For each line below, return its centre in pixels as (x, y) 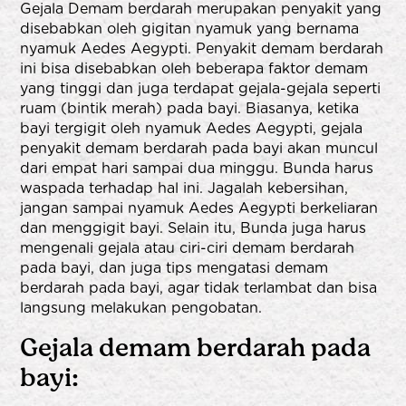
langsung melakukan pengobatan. (141, 307)
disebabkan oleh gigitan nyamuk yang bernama (190, 28)
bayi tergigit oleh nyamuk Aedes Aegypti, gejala (192, 128)
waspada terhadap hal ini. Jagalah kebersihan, (184, 188)
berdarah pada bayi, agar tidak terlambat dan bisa (199, 287)
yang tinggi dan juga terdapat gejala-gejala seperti (201, 88)
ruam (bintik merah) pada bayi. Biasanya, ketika (190, 108)
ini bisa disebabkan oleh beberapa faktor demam (194, 68)
